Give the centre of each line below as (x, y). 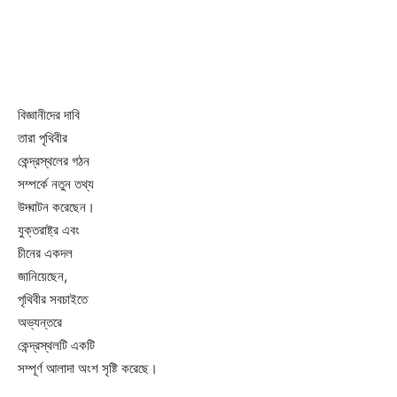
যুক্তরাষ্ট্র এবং (49, 230)
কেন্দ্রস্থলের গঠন (54, 160)
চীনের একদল (45, 253)
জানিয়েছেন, (43, 276)
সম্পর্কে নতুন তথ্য (56, 183)
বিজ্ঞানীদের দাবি (49, 114)
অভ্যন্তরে (40, 322)
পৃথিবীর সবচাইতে (53, 299)
